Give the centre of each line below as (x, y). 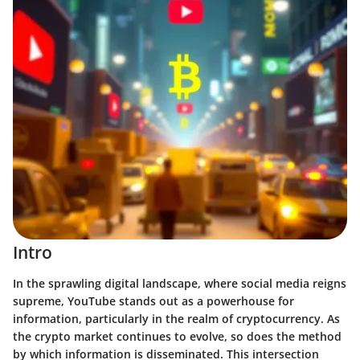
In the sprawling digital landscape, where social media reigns (180, 283)
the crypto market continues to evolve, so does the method (177, 336)
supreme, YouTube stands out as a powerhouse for (153, 301)
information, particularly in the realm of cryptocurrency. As (176, 318)
